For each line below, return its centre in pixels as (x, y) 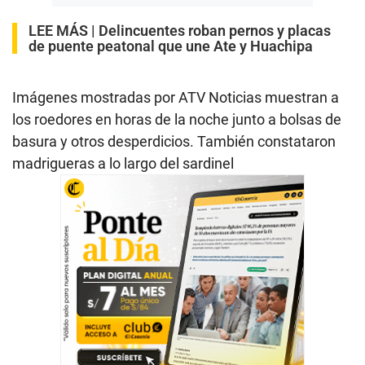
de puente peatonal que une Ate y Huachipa (171, 46)
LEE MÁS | (64, 30)
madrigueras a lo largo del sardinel (123, 163)
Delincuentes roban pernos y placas (215, 30)
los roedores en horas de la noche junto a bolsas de (177, 119)
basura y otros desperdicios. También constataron (174, 141)
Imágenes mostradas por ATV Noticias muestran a (176, 97)
